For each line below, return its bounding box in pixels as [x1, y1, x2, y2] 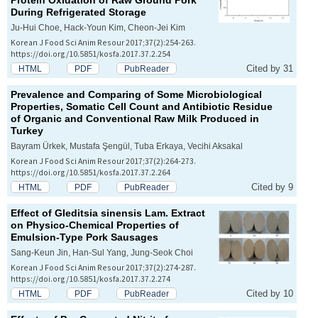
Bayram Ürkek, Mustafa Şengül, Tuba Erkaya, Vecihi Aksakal [11, 141, 243, 151]
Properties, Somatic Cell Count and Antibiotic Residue [11, 101, 273, 113]
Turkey [11, 125, 43, 137]
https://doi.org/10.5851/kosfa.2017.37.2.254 [11, 48, 170, 60]
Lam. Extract [142, 207, 205, 219]
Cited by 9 [251, 182, 293, 193]
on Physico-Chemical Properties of [11, 219, 179, 231]
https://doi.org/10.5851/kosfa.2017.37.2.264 [11, 167, 170, 178]
